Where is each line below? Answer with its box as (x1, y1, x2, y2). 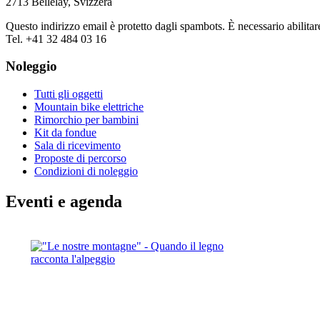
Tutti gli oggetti (34, 88, 103, 101)
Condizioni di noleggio (34, 165, 138, 178)
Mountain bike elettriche (34, 101, 144, 114)
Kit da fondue (34, 126, 96, 139)
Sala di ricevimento (34, 139, 121, 152)
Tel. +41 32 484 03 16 (6, 32, 106, 45)
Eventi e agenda (6, 191, 122, 211)
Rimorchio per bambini (34, 114, 139, 126)
